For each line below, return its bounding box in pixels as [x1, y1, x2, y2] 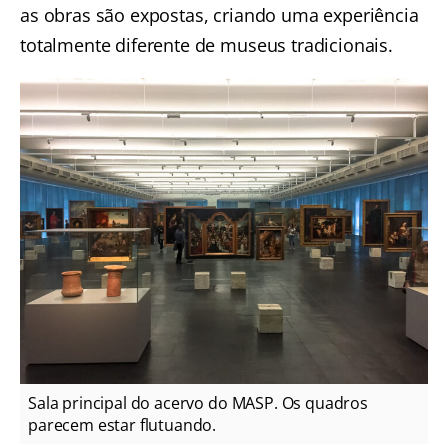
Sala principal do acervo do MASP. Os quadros [28, 392, 368, 415]
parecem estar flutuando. [28, 414, 217, 437]
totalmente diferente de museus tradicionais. [20, 33, 393, 58]
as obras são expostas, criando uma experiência [20, 3, 419, 28]
